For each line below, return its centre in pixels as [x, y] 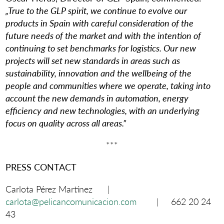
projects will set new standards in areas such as [93, 60]
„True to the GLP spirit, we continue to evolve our [96, 10]
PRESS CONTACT [41, 166]
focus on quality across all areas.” [66, 122]
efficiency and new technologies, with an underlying [103, 110]
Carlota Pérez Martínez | [68, 189]
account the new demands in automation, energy [97, 97]
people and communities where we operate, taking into [108, 85]
